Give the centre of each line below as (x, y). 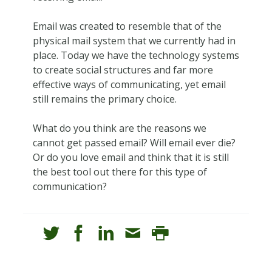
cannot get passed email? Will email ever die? (134, 142)
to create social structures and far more (123, 70)
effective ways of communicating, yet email (129, 84)
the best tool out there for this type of (120, 172)
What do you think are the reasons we (119, 128)
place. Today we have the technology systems (136, 55)
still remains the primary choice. (104, 99)
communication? (70, 186)
